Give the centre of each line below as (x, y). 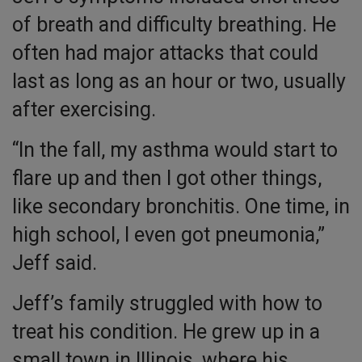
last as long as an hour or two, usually (179, 82)
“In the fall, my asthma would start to (175, 150)
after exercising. (84, 110)
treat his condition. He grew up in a (166, 332)
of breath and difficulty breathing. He (174, 25)
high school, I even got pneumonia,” (168, 235)
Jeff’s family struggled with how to (167, 304)
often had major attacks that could (165, 53)
